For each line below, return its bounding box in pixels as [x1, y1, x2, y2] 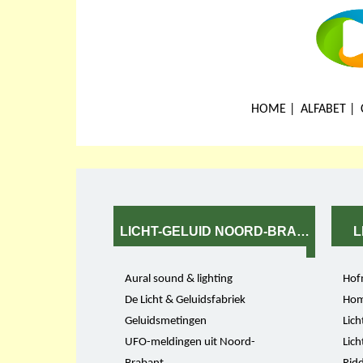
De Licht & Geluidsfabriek [125, 293, 246, 306]
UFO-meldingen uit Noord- [125, 335, 256, 348]
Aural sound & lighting [125, 272, 233, 285]
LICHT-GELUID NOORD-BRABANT [119, 224, 334, 239]
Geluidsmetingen [125, 314, 207, 327]
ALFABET [300, 102, 346, 116]
